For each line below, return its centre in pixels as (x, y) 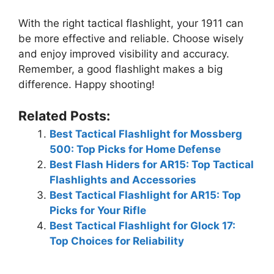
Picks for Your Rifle (98, 210)
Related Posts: (64, 115)
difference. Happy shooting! (87, 84)
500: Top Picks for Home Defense (135, 149)
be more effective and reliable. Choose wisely (131, 39)
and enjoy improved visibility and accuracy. (124, 54)
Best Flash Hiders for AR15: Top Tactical (152, 164)
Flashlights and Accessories (123, 180)
